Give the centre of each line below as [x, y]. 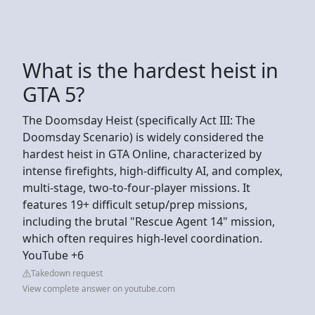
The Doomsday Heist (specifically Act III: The [139, 120]
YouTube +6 [53, 255]
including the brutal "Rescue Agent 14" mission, [149, 221]
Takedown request [67, 273]
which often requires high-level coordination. [142, 238]
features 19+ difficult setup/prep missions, [135, 204]
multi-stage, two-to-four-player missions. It [136, 187]
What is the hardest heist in [150, 70]
